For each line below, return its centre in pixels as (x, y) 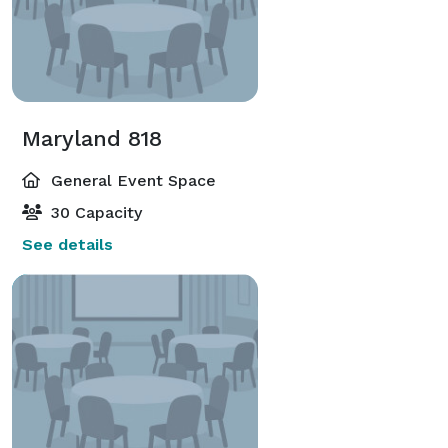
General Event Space (131, 180)
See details (67, 244)
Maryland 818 (92, 138)
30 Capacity (94, 212)
